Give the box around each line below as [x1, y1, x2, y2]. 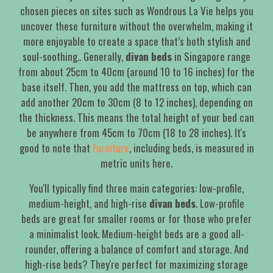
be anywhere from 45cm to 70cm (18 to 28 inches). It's [27, 125, 246, 141]
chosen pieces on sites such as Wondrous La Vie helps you [19, 3, 253, 19]
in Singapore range [172, 49, 250, 65]
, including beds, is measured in [129, 140, 254, 156]
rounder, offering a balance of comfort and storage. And [24, 241, 249, 257]
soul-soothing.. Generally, [23, 49, 126, 65]
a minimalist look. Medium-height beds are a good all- [29, 226, 244, 242]
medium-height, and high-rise [29, 196, 149, 211]
